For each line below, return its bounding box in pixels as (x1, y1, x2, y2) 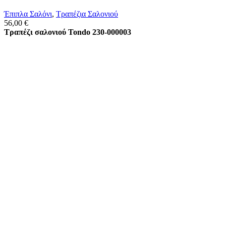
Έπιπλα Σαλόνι (4, 10, 52, 19)
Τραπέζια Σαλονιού (56, 10, 118, 19)
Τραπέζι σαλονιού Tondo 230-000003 (4, 28, 131, 37)
